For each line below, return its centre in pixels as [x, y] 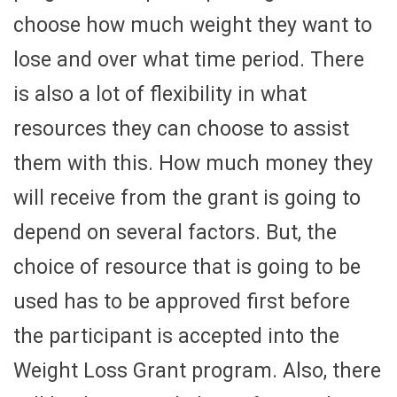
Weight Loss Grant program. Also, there [197, 371]
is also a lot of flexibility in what [160, 95]
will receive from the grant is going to [187, 198]
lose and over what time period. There [189, 60]
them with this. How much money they [193, 164]
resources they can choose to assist [181, 129]
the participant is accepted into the [176, 337]
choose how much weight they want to [193, 26]
